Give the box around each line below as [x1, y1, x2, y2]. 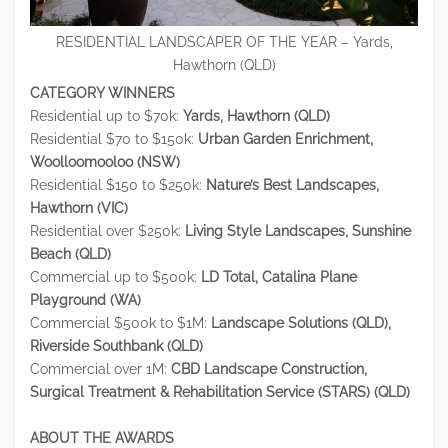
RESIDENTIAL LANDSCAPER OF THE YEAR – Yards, [55, 34, 393, 51]
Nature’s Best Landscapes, [206, 177, 379, 194]
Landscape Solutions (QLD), [211, 315, 391, 332]
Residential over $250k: [30, 223, 185, 240]
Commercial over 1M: [30, 361, 171, 378]
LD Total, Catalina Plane [201, 269, 357, 286]
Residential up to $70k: [30, 108, 183, 125]
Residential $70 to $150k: [30, 131, 198, 148]
